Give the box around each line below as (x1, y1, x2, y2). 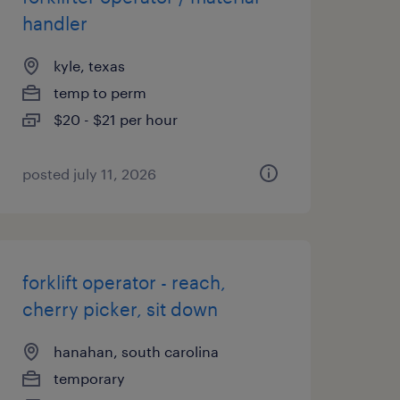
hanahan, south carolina (53, 343, 219, 360)
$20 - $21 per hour (53, 111, 178, 128)
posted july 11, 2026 (21, 165, 156, 182)
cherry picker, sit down (21, 298, 218, 320)
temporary (53, 370, 125, 387)
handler (21, 12, 87, 34)
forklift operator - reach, (21, 271, 226, 293)
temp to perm (53, 84, 146, 101)
